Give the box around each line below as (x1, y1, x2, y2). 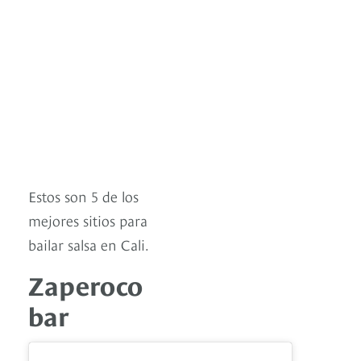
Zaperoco (28, 266, 143, 302)
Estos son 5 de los (28, 185, 139, 206)
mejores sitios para (28, 210, 147, 230)
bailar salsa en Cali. (28, 234, 149, 255)
